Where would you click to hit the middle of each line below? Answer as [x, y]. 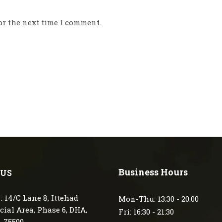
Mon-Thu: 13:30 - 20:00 [159, 199]
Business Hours [153, 172]
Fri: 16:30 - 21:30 [146, 212]
